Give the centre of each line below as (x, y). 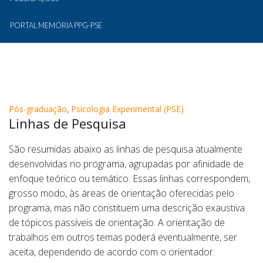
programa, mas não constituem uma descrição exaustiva (127, 208)
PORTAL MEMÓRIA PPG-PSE (56, 25)
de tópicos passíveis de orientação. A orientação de (117, 222)
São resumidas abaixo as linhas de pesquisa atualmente (126, 149)
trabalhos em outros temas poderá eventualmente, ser (123, 237)
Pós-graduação (38, 109)
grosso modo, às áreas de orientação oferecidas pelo (122, 193)
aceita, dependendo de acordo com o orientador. (112, 252)
